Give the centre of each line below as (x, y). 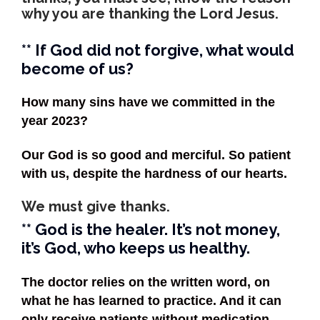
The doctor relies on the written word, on (146, 282)
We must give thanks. (96, 206)
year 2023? (55, 121)
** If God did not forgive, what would (158, 50)
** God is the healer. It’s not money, (151, 230)
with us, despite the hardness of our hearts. (154, 174)
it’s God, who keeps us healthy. (136, 248)
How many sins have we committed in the (148, 102)
